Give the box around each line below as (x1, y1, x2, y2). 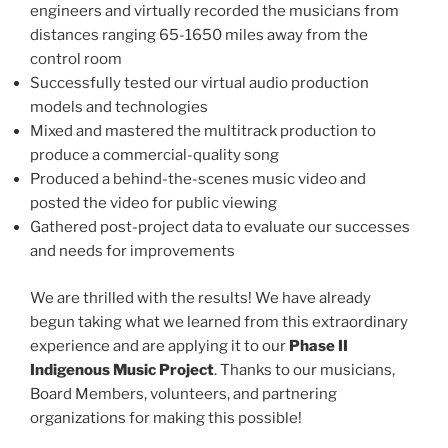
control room (30, 50, 122, 69)
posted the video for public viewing (30, 194, 277, 213)
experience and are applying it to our (30, 336, 289, 355)
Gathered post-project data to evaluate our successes (30, 218, 410, 237)
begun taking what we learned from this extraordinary (30, 312, 408, 331)
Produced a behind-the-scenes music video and (30, 170, 366, 189)
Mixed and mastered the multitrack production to (30, 122, 376, 141)
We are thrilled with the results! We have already (30, 288, 371, 307)
